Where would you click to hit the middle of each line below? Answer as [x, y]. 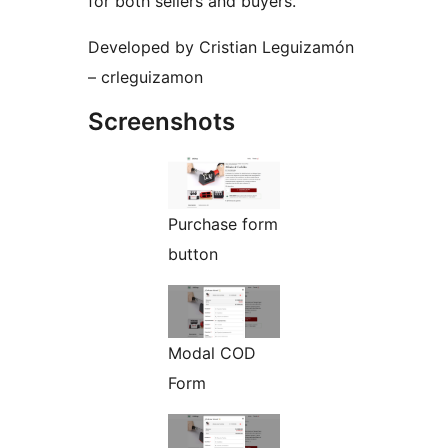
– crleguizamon [145, 77]
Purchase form [223, 224]
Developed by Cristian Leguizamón [221, 47]
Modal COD [212, 353]
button [193, 254]
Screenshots [161, 122]
